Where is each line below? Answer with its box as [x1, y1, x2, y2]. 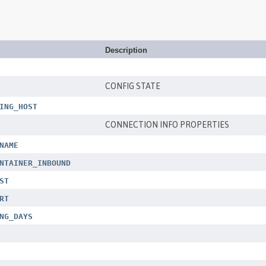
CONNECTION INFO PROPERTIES [105, 120, 229, 129]
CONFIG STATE [105, 81, 160, 91]
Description [105, 46, 147, 55]
